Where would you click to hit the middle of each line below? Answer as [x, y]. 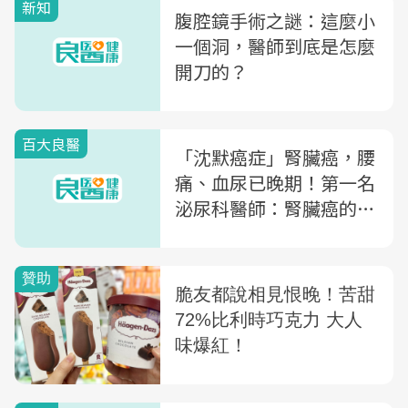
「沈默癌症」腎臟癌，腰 [275, 157]
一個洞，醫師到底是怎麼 [275, 46]
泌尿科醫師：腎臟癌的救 [275, 208]
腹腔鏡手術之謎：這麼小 [275, 20]
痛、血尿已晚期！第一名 [275, 183]
